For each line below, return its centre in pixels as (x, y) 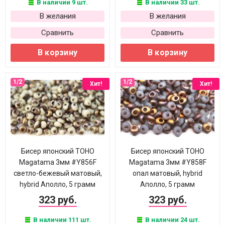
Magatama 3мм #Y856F (58, 162)
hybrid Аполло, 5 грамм (58, 184)
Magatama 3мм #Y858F (167, 162)
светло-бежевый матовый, (58, 173)
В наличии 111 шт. (62, 220)
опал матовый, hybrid (167, 173)
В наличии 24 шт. (172, 220)
